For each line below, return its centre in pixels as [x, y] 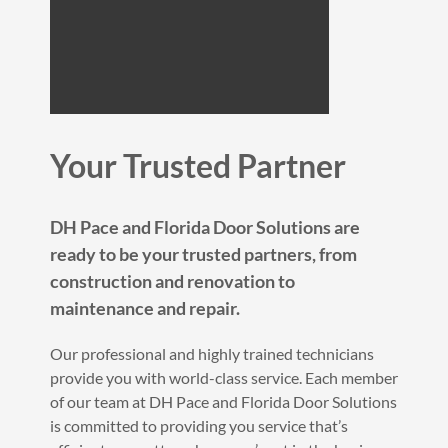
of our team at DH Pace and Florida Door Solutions [223, 401]
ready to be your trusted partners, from [203, 253]
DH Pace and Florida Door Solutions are [205, 226]
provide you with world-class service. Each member [224, 377]
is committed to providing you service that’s [199, 425]
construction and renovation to [172, 280]
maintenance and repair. [145, 307]
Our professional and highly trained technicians [212, 353]
